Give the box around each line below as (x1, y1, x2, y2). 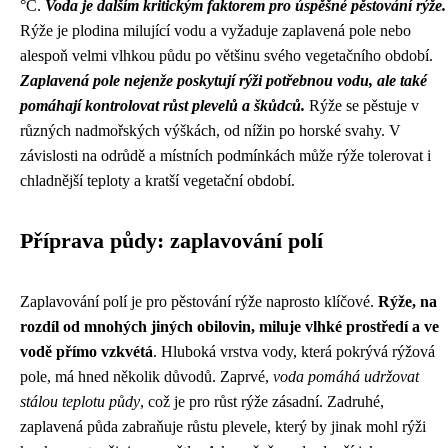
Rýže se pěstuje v (305, 97, 419, 114)
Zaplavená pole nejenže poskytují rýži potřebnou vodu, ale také (20, 72, 427, 89)
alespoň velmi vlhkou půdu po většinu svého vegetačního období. (20, 47, 433, 64)
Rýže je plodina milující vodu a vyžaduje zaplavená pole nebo (20, 22, 411, 39)
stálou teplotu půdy (20, 393, 140, 410)
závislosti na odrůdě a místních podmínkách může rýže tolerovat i (20, 147, 431, 164)
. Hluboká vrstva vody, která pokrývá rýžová (153, 343, 435, 360)
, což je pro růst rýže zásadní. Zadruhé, (140, 393, 384, 410)
